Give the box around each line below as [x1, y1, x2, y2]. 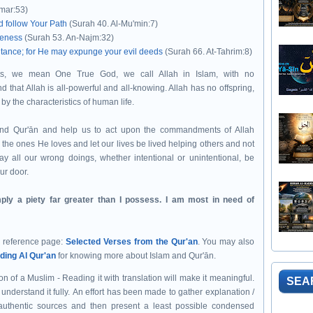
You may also [202, 237, 255, 247]
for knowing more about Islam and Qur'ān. [56, 251, 216, 261]
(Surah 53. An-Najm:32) [22, 33, 114, 43]
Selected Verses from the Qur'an [66, 237, 198, 247]
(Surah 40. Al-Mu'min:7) [67, 19, 158, 29]
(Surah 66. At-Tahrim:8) [163, 47, 252, 57]
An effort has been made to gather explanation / [72, 287, 255, 297]
